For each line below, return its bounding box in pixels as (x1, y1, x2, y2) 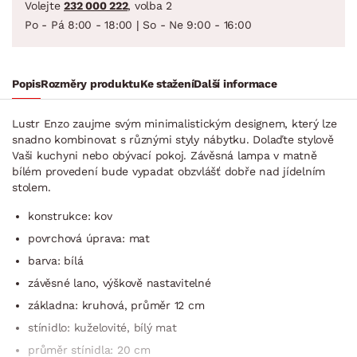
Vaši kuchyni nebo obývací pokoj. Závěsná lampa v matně (12, 148, 317, 162)
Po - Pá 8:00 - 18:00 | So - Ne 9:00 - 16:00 (25, 18, 252, 31)
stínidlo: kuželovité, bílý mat (28, 320, 177, 334)
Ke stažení (139, 76, 194, 90)
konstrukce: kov (28, 209, 112, 222)
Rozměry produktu (40, 76, 140, 90)
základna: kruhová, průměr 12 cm (28, 298, 205, 312)
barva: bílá (28, 253, 84, 267)
